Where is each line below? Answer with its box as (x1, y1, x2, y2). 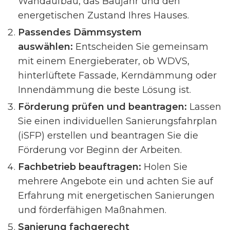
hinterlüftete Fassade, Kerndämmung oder (18, 70, 217, 81)
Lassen (187, 101, 221, 112)
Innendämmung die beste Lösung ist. (18, 84, 191, 95)
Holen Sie (141, 161, 187, 172)
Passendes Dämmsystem (18, 27, 142, 38)
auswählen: (18, 41, 73, 52)
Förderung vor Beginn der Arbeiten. (18, 144, 182, 156)
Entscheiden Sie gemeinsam (73, 41, 208, 52)
